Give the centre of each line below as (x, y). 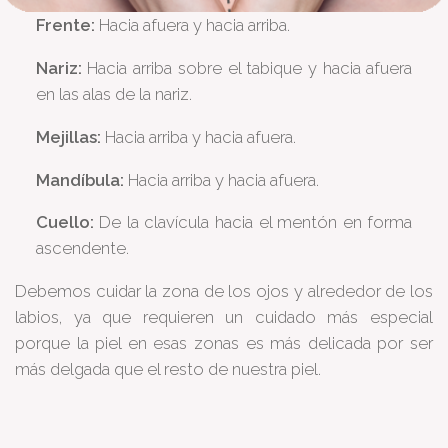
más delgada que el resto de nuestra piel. (168, 369)
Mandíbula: (79, 179)
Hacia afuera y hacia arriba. (192, 25)
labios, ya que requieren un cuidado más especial (224, 317)
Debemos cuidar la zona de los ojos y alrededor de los (224, 291)
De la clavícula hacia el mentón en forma (253, 222)
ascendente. (82, 248)
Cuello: (64, 222)
